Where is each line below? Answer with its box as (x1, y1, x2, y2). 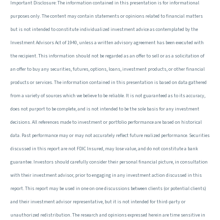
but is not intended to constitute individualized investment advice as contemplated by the (10, 26, 198, 33)
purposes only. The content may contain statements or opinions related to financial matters (10, 13, 203, 20)
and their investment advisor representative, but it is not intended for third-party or (10, 198, 186, 206)
